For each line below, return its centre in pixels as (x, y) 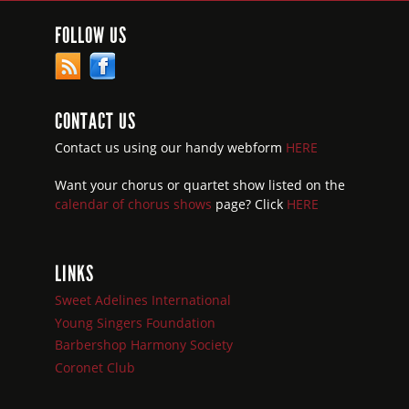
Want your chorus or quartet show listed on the (200, 185)
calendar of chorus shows (133, 204)
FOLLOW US (91, 36)
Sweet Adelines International (143, 300)
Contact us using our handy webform (170, 148)
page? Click (249, 204)
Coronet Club (95, 367)
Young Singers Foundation (135, 322)
